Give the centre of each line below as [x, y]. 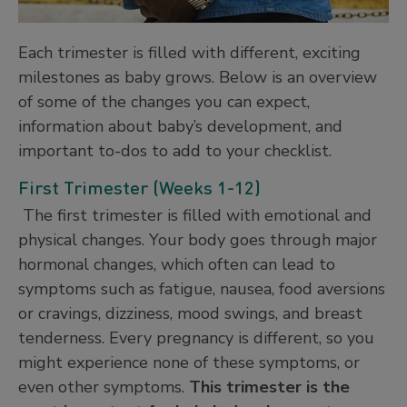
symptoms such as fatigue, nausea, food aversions [202, 288]
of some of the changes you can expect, [164, 101]
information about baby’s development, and [180, 126]
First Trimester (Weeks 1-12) [139, 187]
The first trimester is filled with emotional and [195, 215]
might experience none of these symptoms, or [189, 362]
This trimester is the [269, 387]
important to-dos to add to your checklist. [177, 150]
